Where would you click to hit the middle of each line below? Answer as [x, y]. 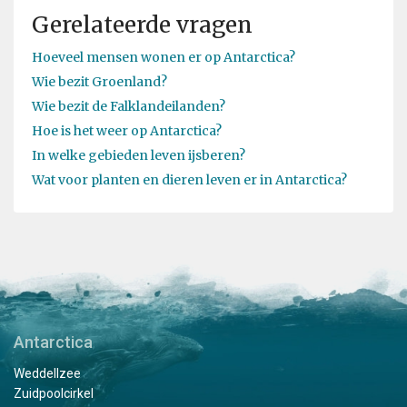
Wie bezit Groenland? [99, 82]
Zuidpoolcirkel [54, 393]
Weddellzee [47, 373]
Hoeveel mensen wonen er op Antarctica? [164, 58]
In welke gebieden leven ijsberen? [139, 156]
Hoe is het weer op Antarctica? [127, 131]
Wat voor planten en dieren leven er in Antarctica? [189, 180]
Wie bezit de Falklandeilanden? [129, 107]
